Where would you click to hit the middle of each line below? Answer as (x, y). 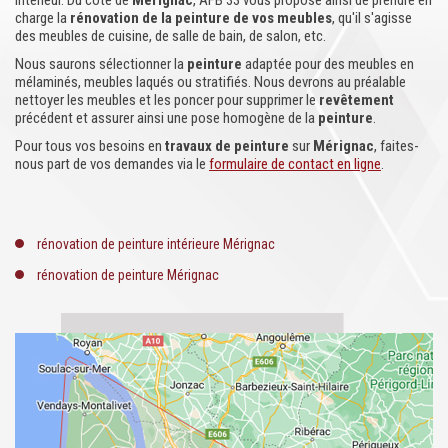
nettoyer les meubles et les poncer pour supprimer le (167, 100)
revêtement (356, 100)
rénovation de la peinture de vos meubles (201, 18)
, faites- (396, 146)
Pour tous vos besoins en (90, 146)
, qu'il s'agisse (372, 18)
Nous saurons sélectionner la (101, 64)
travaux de (199, 146)
